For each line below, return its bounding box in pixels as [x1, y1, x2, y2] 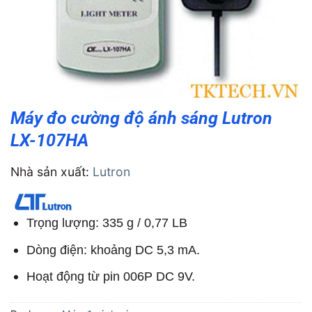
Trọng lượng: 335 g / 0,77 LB [26, 216, 187, 231]
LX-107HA [10, 130, 88, 150]
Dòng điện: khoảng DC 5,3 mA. [26, 242, 200, 257]
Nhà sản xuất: [10, 164, 93, 179]
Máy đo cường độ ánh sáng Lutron [10, 108, 272, 128]
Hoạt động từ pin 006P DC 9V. [26, 270, 195, 284]
